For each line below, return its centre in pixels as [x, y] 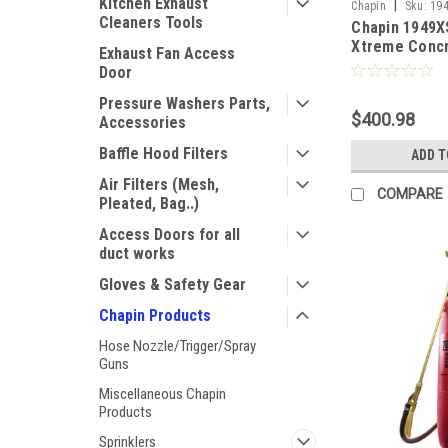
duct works [137, 253]
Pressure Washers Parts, [184, 103]
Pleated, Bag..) [149, 203]
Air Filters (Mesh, [159, 184]
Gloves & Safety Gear [172, 284]
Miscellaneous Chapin [162, 394]
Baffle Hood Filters [163, 153]
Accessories [142, 122]
